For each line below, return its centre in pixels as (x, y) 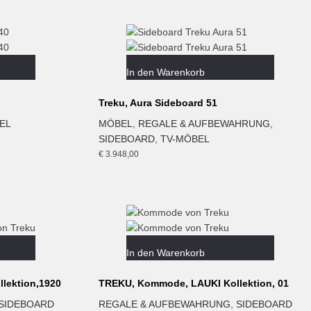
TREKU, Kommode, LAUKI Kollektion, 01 (193, 283)
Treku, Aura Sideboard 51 (158, 102)
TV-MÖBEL (185, 138)
